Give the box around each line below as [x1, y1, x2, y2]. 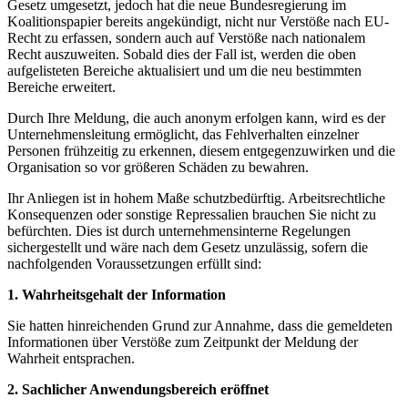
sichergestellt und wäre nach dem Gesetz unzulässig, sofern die [7, 239, 368, 255]
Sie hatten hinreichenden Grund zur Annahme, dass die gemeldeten [7, 317, 393, 333]
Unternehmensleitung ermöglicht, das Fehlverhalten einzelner [7, 126, 359, 142]
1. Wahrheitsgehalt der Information [7, 286, 226, 302]
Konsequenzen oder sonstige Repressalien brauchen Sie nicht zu [7, 206, 376, 222]
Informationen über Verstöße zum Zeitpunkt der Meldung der [7, 333, 358, 350]
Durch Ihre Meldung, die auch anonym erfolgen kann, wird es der [7, 109, 385, 126]
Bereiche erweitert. [7, 78, 116, 95]
